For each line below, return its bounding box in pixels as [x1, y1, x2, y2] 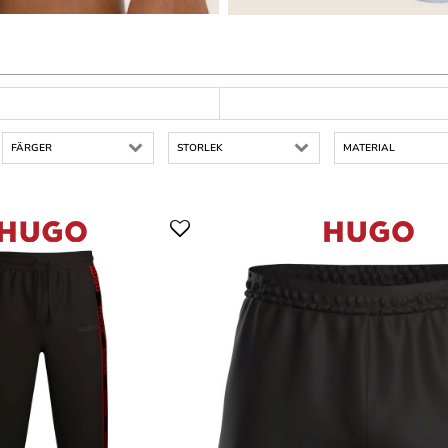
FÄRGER [11, 141, 52, 156]
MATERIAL [343, 141, 395, 156]
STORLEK [177, 141, 223, 156]
